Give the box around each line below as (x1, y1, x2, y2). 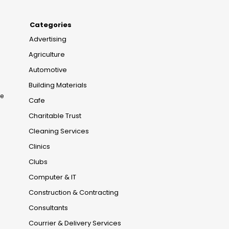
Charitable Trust (29, 111, 81, 121)
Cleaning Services (29, 126, 89, 136)
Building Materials (29, 80, 87, 90)
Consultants (29, 203, 68, 213)
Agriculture (29, 50, 65, 60)
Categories (30, 20, 72, 30)
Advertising (29, 34, 66, 44)
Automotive (29, 65, 67, 75)
